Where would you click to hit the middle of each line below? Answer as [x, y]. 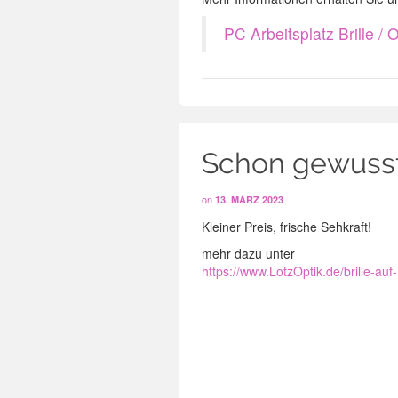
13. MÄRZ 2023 [249, 199]
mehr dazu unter [248, 253]
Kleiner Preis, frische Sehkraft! [287, 227]
